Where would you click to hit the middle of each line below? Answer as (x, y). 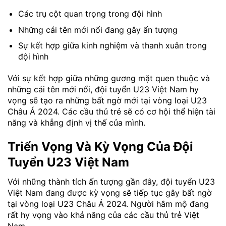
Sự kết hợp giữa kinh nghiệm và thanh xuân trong (112, 46)
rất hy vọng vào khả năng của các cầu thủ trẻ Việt (103, 215)
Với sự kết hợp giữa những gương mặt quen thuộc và (109, 78)
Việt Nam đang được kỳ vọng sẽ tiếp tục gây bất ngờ (110, 193)
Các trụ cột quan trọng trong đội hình (90, 14)
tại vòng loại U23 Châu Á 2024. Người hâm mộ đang (108, 204)
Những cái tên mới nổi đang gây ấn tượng (98, 30)
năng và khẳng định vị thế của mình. (76, 123)
